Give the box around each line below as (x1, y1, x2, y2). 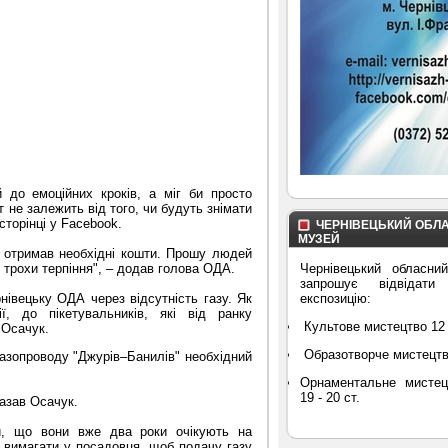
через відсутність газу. (90, 291, 237, 307)
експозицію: (300, 290, 371, 306)
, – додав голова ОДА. (98, 261, 235, 277)
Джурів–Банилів (78, 349, 176, 365)
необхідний (180, 349, 253, 365)
